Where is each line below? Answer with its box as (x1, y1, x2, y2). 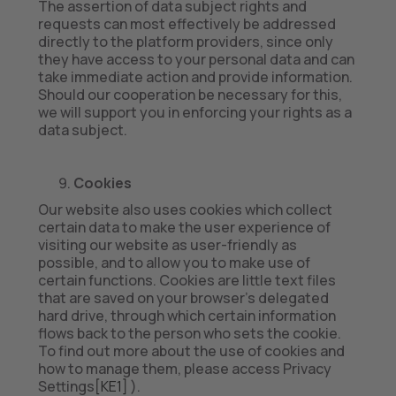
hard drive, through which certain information (37, 306, 336, 325)
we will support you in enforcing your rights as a (37, 103, 352, 122)
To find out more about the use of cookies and (37, 341, 345, 361)
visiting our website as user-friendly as (37, 235, 297, 255)
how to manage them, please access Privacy (37, 359, 331, 378)
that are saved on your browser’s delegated (37, 288, 329, 308)
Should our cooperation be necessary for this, (37, 85, 342, 104)
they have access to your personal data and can (37, 49, 354, 69)
